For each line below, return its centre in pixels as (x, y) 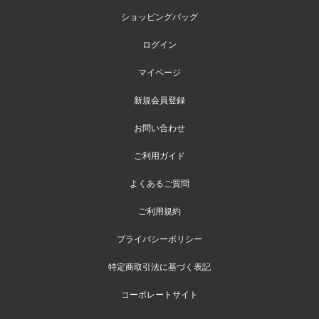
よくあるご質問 (159, 184)
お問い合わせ (159, 129)
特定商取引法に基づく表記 (159, 267)
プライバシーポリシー (159, 240)
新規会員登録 (159, 101)
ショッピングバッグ (159, 17)
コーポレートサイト (159, 295)
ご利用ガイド (159, 156)
